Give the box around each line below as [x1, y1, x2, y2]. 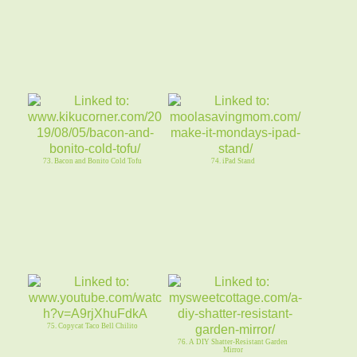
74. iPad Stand [210, 156, 255, 165]
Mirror [222, 345, 243, 354]
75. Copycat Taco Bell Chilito [47, 321, 139, 330]
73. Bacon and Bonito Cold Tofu [43, 156, 143, 165]
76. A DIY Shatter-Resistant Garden [178, 337, 288, 346]
